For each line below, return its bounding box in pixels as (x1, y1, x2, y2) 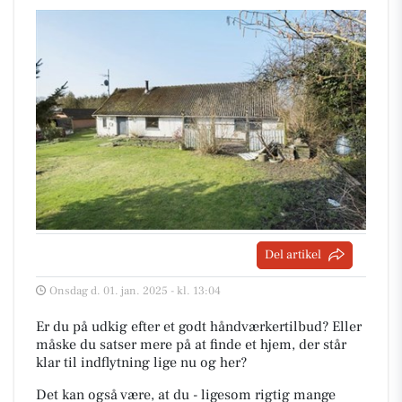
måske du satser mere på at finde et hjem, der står (36, 335, 346, 354)
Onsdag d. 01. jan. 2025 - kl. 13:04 (49, 283, 221, 298)
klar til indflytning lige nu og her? (36, 353, 247, 371)
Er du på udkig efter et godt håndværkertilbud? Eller (36, 317, 362, 336)
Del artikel (265, 246, 321, 263)
